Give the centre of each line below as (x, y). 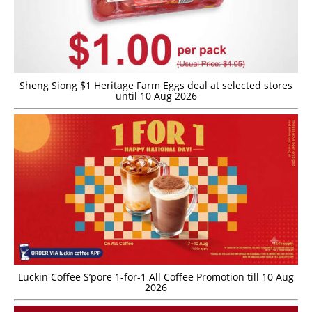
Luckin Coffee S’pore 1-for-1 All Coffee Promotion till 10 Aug (156, 276)
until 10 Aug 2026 (156, 96)
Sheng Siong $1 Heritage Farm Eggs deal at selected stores (156, 86)
